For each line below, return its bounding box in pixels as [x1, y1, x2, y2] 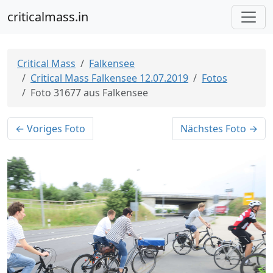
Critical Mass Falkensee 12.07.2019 [30, 71, 188, 85]
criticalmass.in [7, 9, 88, 25]
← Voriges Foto [15, 122, 85, 135]
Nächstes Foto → [180, 122, 258, 135]
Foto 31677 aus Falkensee [30, 86, 148, 99]
